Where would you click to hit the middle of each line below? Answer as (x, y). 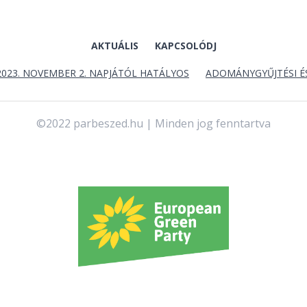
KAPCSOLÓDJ (185, 45)
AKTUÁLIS (114, 45)
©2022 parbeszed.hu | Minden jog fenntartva (153, 123)
